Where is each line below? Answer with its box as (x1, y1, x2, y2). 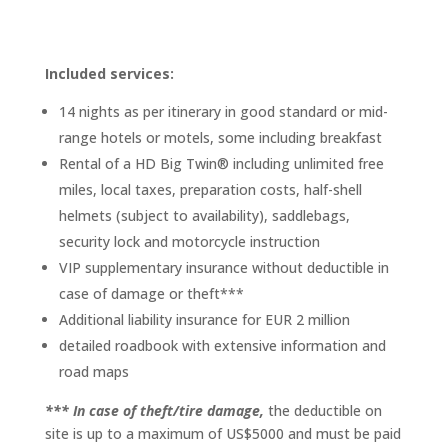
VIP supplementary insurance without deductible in (58, 257, 389, 277)
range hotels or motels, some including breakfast (58, 127, 382, 147)
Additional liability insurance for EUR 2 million (58, 309, 350, 329)
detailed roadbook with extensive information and (58, 335, 386, 355)
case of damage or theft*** (58, 283, 244, 303)
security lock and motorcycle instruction (58, 231, 320, 251)
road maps (58, 361, 129, 381)
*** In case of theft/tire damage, (44, 400, 264, 420)
